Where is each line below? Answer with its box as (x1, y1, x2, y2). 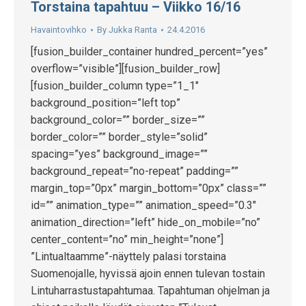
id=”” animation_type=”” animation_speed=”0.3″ (31, 199, 256, 212)
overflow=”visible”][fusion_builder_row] (31, 62, 220, 75)
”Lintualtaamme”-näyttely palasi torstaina (31, 250, 226, 263)
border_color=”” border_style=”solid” (31, 130, 208, 143)
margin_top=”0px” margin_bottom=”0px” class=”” (31, 182, 266, 195)
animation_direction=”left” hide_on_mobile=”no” (31, 216, 260, 229)
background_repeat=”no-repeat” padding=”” (31, 165, 238, 178)
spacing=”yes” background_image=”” (31, 148, 208, 161)
